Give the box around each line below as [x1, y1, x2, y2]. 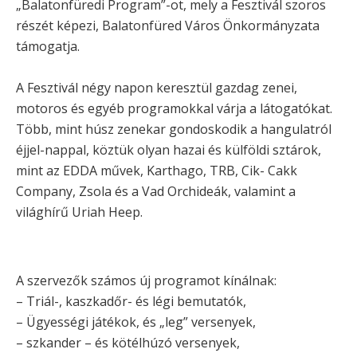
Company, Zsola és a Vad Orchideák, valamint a [16, 182, 296, 200]
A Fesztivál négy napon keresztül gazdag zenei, [16, 78, 297, 96]
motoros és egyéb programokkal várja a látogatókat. [16, 99, 332, 117]
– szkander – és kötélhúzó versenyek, [16, 333, 240, 351]
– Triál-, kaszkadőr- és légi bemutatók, [16, 292, 246, 310]
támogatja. [16, 37, 80, 55]
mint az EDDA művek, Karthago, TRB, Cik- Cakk [16, 161, 297, 179]
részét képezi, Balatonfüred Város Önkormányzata [16, 16, 320, 34]
